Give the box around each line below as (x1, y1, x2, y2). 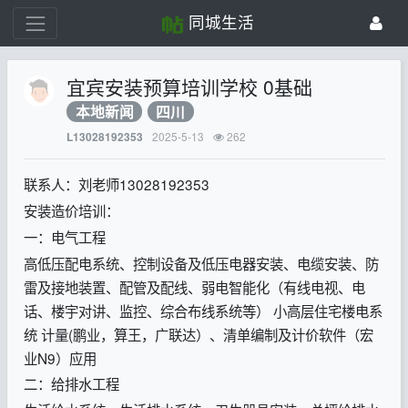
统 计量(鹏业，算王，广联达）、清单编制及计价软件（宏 (23, 323, 373, 344)
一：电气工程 (23, 226, 109, 247)
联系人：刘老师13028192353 (23, 174, 209, 195)
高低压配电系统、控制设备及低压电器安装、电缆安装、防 (23, 252, 379, 273)
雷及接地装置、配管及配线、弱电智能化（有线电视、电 (23, 276, 365, 297)
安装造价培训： (23, 200, 119, 220)
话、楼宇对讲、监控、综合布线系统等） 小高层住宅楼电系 (23, 300, 382, 321)
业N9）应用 (23, 347, 97, 368)
